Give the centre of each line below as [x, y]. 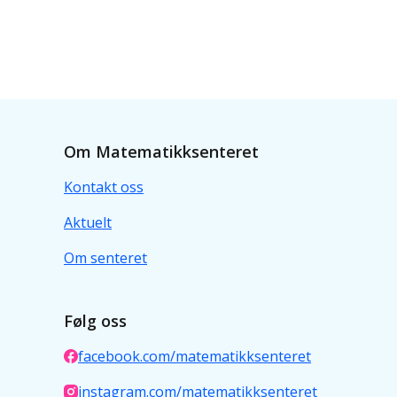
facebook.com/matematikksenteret [195, 356]
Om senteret [105, 258]
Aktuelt [88, 222]
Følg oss [95, 321]
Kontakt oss [104, 187]
